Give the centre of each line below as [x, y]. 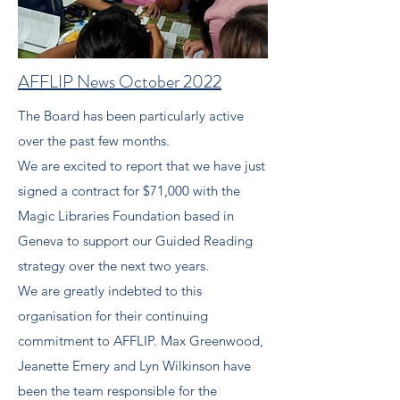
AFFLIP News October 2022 [120, 82]
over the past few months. [94, 141]
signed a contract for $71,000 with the [129, 191]
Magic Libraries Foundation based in [126, 216]
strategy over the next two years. [113, 266]
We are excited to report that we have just [142, 166]
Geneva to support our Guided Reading [135, 241]
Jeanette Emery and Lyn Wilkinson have [134, 366]
